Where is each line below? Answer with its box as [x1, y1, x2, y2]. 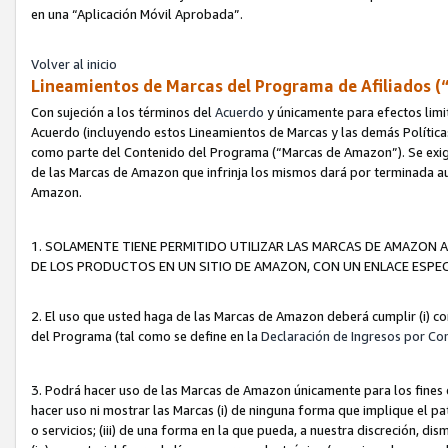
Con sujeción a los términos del [31, 103, 215, 120]
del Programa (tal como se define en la [31, 327, 261, 344]
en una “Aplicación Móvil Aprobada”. [31, 6, 243, 23]
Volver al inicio [31, 56, 117, 73]
